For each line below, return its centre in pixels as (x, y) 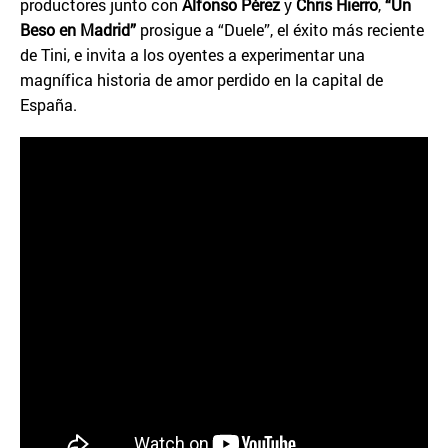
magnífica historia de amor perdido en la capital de (201, 79)
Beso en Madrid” (78, 29)
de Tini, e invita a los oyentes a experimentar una (192, 54)
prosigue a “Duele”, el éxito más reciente (280, 29)
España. (48, 104)
